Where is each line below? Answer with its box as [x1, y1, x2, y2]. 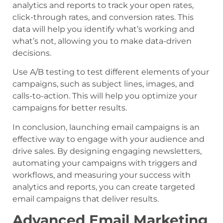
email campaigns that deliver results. [12, 194, 159, 204]
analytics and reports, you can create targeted [12, 182, 195, 192]
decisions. [12, 48, 51, 58]
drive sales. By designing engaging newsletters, [12, 146, 202, 156]
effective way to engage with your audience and [12, 134, 205, 144]
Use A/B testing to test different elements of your [12, 67, 209, 77]
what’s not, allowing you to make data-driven [12, 36, 192, 46]
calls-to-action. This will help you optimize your [12, 91, 197, 101]
